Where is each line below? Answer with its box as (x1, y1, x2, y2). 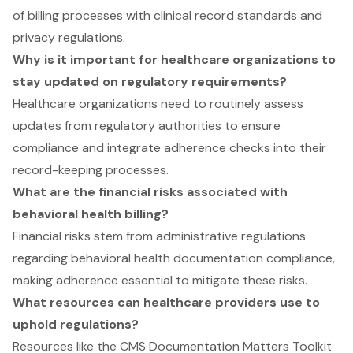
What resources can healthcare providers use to (13, 294, 320, 311)
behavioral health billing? (13, 206, 169, 223)
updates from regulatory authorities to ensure (13, 117, 281, 135)
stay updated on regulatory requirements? (13, 73, 287, 91)
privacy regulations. (13, 29, 125, 46)
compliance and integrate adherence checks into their (13, 139, 326, 157)
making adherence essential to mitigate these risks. (13, 272, 307, 289)
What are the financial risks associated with (13, 184, 288, 201)
